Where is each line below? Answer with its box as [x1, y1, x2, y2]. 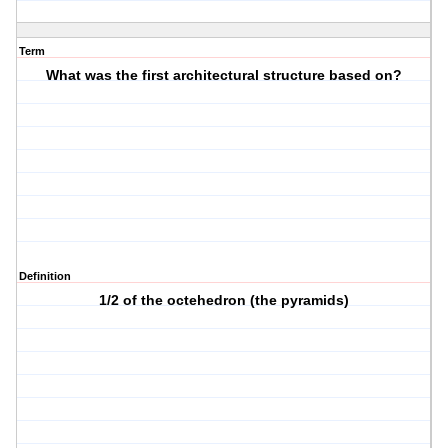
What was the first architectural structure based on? [46, 67, 403, 84]
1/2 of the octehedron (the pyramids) [99, 292, 350, 309]
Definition [19, 270, 71, 283]
